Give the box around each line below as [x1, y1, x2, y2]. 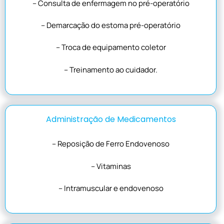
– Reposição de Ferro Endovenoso [52, 138, 169, 149]
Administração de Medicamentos [45, 113, 176, 125]
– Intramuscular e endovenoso [58, 183, 163, 194]
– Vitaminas [90, 160, 131, 171]
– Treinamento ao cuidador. [64, 64, 157, 75]
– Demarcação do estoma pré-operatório [41, 20, 180, 31]
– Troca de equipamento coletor [55, 42, 166, 53]
